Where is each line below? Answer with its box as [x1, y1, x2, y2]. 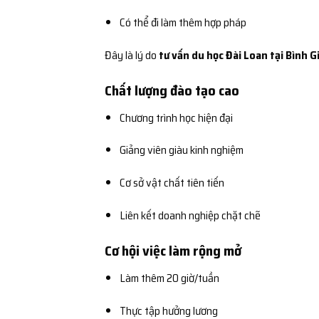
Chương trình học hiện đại [119, 108, 233, 127]
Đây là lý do [105, 46, 159, 64]
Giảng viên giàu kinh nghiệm [119, 141, 244, 159]
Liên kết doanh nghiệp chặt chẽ [119, 206, 261, 225]
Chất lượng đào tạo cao [105, 78, 239, 102]
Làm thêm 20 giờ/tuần [119, 268, 219, 287]
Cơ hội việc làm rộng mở [105, 239, 241, 262]
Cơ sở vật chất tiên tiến [119, 174, 224, 192]
